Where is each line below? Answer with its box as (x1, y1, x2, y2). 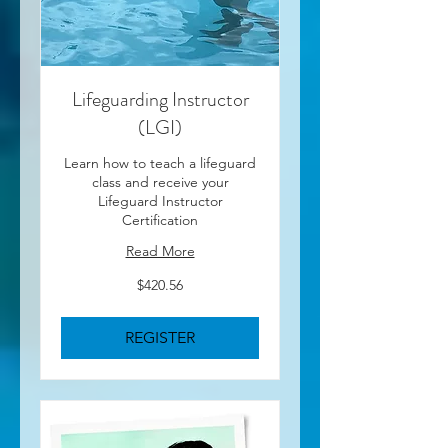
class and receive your (91, 173, 229, 191)
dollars (61, 295, 91, 306)
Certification (122, 211, 198, 229)
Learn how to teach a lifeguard (64, 154, 256, 172)
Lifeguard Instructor (97, 192, 223, 210)
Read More (125, 242, 195, 260)
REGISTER (125, 328, 195, 347)
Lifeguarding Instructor (71, 85, 249, 114)
